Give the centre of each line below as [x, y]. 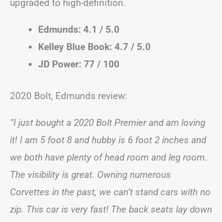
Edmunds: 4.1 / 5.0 [79, 29]
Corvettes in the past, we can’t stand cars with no [110, 192]
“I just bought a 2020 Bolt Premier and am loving [108, 122]
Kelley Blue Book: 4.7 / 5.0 [94, 47]
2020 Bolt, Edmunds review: [69, 96]
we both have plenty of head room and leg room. [109, 157]
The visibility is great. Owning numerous [90, 174]
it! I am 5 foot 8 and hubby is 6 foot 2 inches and [108, 140]
